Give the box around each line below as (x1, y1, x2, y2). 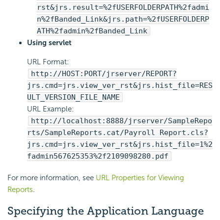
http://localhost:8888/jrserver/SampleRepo (31, 116, 212, 125)
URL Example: (27, 104, 74, 113)
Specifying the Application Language (7, 204, 204, 218)
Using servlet (27, 38, 72, 47)
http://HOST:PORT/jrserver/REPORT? (31, 69, 177, 78)
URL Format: (27, 57, 69, 66)
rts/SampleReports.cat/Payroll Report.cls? (27, 128, 208, 137)
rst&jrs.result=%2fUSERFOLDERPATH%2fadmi (37, 2, 209, 12)
